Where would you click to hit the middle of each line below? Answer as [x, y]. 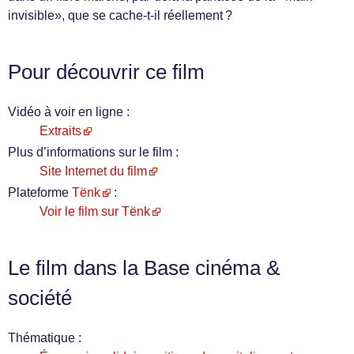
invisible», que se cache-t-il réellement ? [120, 15]
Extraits [60, 131]
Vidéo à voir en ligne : [69, 112]
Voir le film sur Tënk [95, 211]
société [40, 298]
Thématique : [45, 338]
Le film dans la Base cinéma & [144, 268]
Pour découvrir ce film [106, 72]
